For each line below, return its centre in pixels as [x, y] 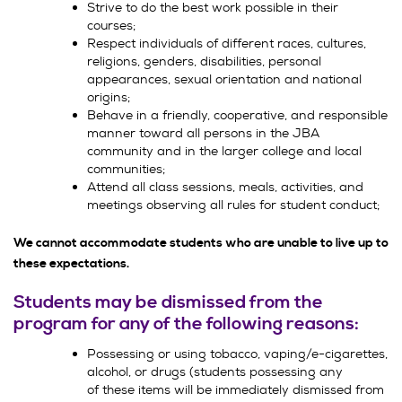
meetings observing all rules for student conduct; [233, 205]
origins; [109, 97]
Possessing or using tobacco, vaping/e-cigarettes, [237, 354]
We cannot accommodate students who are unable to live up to [201, 243]
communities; [126, 169]
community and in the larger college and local [224, 151]
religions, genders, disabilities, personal [204, 61]
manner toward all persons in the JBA [203, 133]
